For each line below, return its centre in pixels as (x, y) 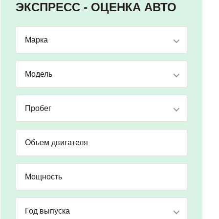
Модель (39, 74)
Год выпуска (47, 211)
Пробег (38, 108)
